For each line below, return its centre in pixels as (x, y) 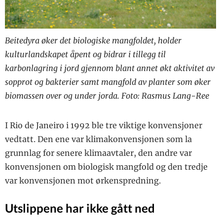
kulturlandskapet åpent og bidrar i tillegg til (85, 54)
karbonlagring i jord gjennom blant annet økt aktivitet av (110, 68)
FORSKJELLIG (25, 9)
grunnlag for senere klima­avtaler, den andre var (98, 153)
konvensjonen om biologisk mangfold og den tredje (106, 166)
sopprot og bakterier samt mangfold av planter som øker (108, 82)
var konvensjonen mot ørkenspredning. (83, 180)
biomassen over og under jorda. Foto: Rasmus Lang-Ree (107, 95)
